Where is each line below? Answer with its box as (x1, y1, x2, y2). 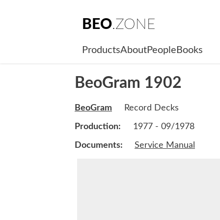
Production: (75, 122, 121, 132)
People (147, 45, 176, 55)
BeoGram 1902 (75, 75, 182, 91)
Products (82, 45, 120, 55)
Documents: (75, 141, 125, 150)
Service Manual (135, 141, 195, 150)
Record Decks (122, 104, 179, 113)
